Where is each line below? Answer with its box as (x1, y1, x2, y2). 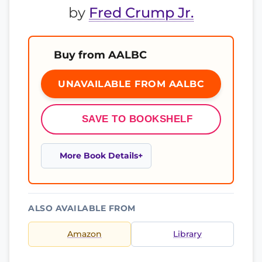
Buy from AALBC (54, 49, 147, 61)
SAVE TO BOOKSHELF (81, 113, 193, 125)
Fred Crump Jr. (89, 4, 194, 21)
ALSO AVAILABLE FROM (28, 204, 136, 213)
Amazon (67, 229, 102, 239)
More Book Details (60, 151, 138, 160)
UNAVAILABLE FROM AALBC (58, 78, 204, 89)
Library (173, 229, 202, 239)
